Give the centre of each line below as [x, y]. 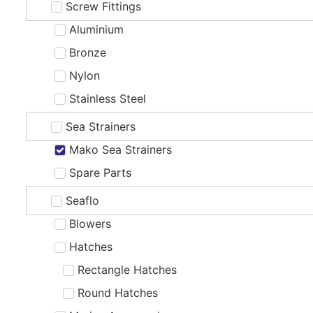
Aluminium [96, 29]
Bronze [87, 52]
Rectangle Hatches [127, 269]
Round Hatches [118, 292]
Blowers [90, 223]
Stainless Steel [107, 98]
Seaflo [82, 200]
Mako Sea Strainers [120, 149]
